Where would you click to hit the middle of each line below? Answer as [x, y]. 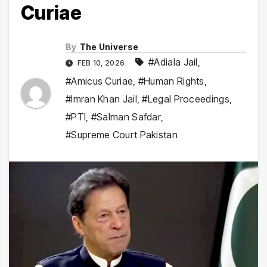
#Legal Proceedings [186, 99]
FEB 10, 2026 [101, 63]
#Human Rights [171, 81]
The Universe [109, 47]
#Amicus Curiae [100, 81]
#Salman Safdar [126, 117]
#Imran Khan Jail [101, 99]
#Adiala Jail [173, 62]
